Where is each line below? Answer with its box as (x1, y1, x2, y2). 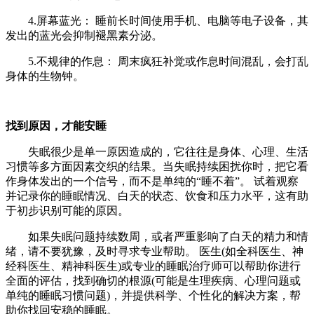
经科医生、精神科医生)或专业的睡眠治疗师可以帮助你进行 (6, 259, 301, 272)
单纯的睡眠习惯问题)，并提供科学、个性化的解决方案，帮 (6, 289, 301, 301)
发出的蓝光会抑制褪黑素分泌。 (6, 29, 163, 41)
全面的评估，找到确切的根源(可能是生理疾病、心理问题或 (6, 274, 301, 287)
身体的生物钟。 (6, 69, 84, 82)
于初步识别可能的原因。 (6, 204, 129, 217)
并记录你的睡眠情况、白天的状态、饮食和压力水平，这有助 (6, 189, 308, 202)
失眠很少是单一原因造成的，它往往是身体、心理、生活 (6, 145, 308, 158)
